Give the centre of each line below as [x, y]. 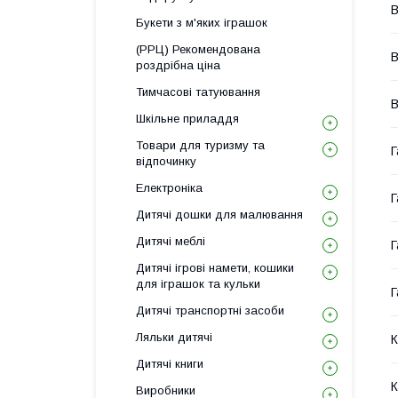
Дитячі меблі [171, 241]
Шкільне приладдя [187, 119]
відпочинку [166, 161]
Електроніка [169, 188]
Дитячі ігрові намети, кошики [215, 268]
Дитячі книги [170, 364]
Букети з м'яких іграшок [202, 23]
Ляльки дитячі [174, 337]
